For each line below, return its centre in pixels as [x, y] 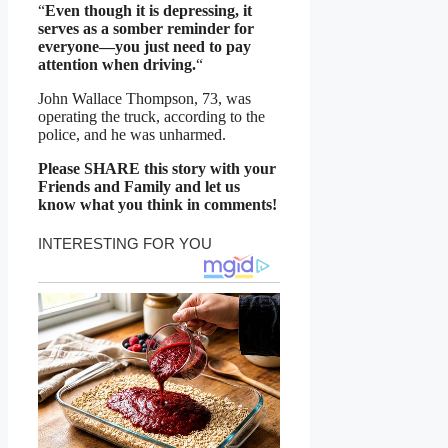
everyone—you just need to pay [144, 47]
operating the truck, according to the [151, 117]
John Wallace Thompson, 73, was [144, 99]
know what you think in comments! [157, 205]
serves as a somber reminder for [146, 29]
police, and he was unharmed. [132, 135]
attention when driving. [117, 65]
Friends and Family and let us [139, 187]
